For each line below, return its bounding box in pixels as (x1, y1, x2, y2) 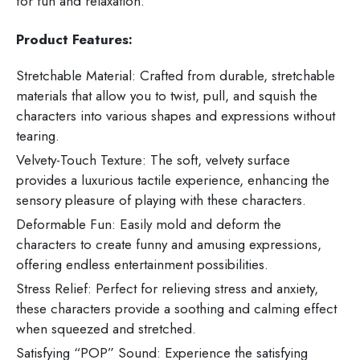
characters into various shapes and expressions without (16, 106, 335, 126)
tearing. (16, 126, 59, 146)
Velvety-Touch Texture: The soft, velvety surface (16, 150, 290, 170)
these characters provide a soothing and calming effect (16, 299, 337, 319)
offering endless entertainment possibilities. (16, 255, 268, 275)
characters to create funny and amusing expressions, (16, 235, 321, 255)
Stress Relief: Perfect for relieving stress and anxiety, (16, 279, 318, 299)
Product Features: (16, 30, 133, 50)
